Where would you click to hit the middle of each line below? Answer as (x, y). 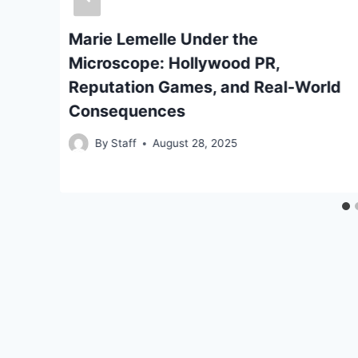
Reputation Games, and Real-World (205, 87)
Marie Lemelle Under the (163, 39)
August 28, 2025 (195, 143)
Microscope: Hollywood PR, (174, 63)
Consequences (127, 111)
